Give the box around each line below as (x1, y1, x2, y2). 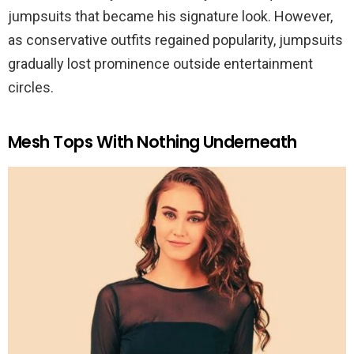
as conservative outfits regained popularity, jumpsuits (8, 32, 343, 49)
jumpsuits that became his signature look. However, (8, 8, 333, 25)
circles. (8, 79, 54, 96)
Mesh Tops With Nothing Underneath (8, 130, 297, 154)
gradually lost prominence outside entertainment (8, 55, 313, 73)
